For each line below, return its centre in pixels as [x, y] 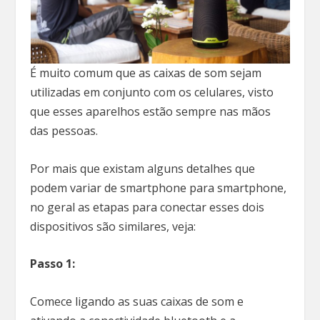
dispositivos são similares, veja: [115, 226]
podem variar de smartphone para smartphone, [159, 187]
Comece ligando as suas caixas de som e [137, 301]
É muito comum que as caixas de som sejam [146, 73]
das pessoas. [66, 131]
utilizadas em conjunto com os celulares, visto [152, 92]
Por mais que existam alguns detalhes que [143, 168]
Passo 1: [53, 264]
